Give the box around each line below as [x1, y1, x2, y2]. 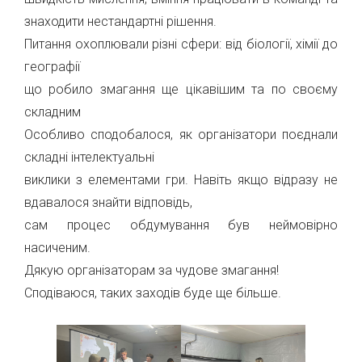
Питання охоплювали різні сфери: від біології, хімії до [24, 36, 338, 52]
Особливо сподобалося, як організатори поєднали [24, 127, 338, 142]
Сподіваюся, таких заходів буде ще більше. [24, 285, 281, 301]
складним [24, 104, 81, 120]
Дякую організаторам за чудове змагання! [24, 263, 279, 278]
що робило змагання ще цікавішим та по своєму [24, 82, 338, 97]
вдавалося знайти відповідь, [24, 195, 192, 210]
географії [24, 59, 80, 74]
